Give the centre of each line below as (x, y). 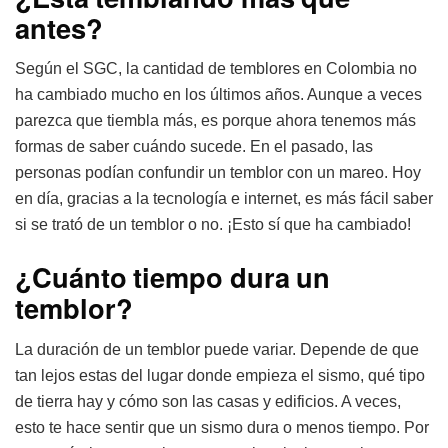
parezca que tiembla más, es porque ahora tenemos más (215, 121)
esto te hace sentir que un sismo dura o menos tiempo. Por (222, 427)
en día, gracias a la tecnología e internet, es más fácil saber (224, 199)
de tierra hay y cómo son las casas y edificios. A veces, (208, 401)
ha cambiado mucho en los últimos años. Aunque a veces (218, 95)
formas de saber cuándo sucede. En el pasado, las (194, 147)
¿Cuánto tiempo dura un (172, 277)
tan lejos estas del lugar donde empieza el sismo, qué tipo (220, 375)
